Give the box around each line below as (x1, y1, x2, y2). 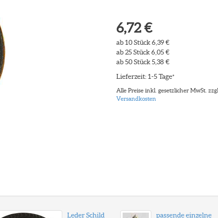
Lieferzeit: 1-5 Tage (116, 73, 172, 80)
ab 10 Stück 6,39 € (116, 38, 169, 46)
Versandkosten (116, 95, 156, 102)
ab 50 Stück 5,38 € (116, 58, 169, 66)
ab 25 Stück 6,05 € (116, 48, 169, 56)
